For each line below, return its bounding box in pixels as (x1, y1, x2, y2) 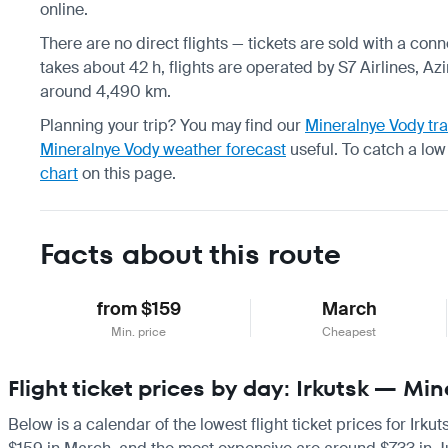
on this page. (78, 162, 176, 184)
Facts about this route (40, 234, 341, 274)
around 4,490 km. (40, 80, 171, 102)
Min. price (111, 323, 166, 340)
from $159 (96, 296, 181, 321)
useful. (286, 138, 338, 160)
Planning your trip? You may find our (40, 114, 305, 136)
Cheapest (322, 323, 376, 340)
